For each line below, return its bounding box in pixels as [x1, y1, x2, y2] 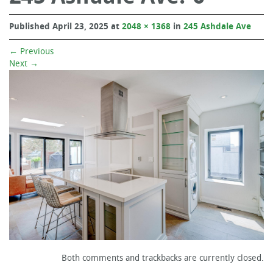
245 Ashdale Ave [183, 21, 251, 32]
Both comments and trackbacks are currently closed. [62, 252, 264, 263]
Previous [18, 46, 54, 57]
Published [9, 21, 52, 32]
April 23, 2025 [52, 21, 108, 32]
